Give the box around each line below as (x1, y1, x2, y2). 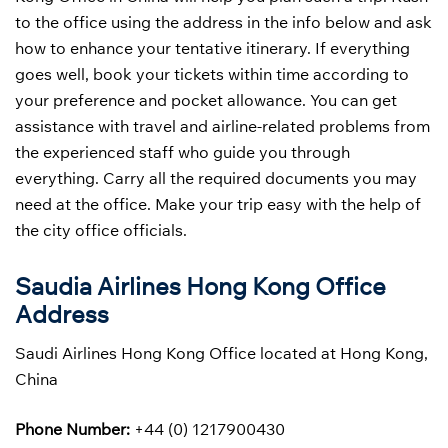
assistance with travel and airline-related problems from (15, 116, 430, 136)
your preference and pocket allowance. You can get (15, 90, 397, 110)
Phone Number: (15, 418, 130, 439)
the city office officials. (15, 220, 187, 240)
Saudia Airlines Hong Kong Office (15, 270, 386, 301)
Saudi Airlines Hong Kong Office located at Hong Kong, (15, 342, 428, 363)
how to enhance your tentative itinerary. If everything (15, 38, 410, 58)
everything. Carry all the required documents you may (15, 168, 417, 188)
